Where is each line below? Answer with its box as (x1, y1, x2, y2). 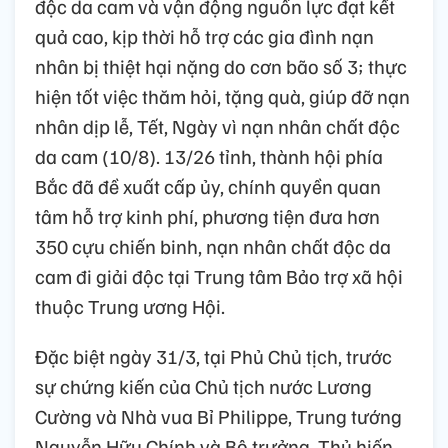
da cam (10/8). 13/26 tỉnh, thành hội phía (35, 143, 383, 169)
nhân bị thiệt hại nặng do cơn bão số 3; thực (35, 53, 407, 79)
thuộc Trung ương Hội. (35, 293, 225, 319)
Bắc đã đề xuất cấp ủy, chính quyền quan (35, 173, 381, 199)
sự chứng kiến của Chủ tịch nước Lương (35, 373, 372, 399)
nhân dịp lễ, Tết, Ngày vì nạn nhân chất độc (35, 113, 400, 139)
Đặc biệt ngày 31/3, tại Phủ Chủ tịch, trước (35, 343, 392, 369)
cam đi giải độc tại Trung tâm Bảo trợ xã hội (35, 263, 403, 289)
